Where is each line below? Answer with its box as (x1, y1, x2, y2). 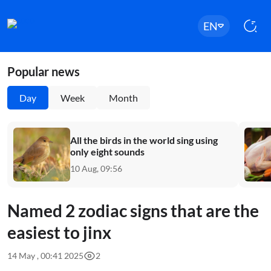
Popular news (7, 64, 80, 79)
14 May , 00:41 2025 (7, 250, 83, 261)
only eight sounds (70, 145, 145, 157)
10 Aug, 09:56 (70, 163, 122, 174)
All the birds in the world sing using (70, 134, 218, 146)
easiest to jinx (7, 222, 111, 243)
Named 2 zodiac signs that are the (7, 200, 259, 221)
